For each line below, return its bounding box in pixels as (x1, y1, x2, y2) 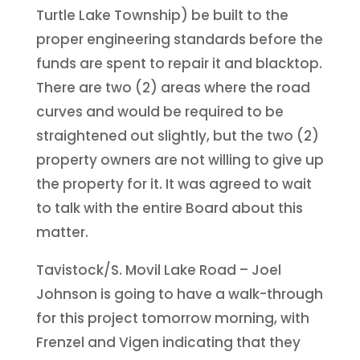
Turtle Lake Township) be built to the (35, 5, 288, 25)
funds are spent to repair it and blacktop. (35, 53, 322, 73)
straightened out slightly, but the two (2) (35, 125, 319, 145)
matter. (35, 222, 88, 242)
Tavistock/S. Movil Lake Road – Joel (35, 260, 281, 280)
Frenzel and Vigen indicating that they (35, 332, 301, 352)
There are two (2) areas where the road (35, 77, 310, 97)
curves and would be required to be (35, 101, 284, 121)
